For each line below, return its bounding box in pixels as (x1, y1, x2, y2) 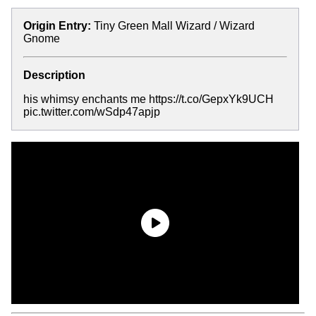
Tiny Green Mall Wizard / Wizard (94, 20, 255, 32)
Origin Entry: (23, 20, 91, 32)
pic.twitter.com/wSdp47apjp (23, 106, 160, 118)
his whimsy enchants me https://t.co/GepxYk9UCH (23, 93, 274, 105)
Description (23, 69, 85, 81)
